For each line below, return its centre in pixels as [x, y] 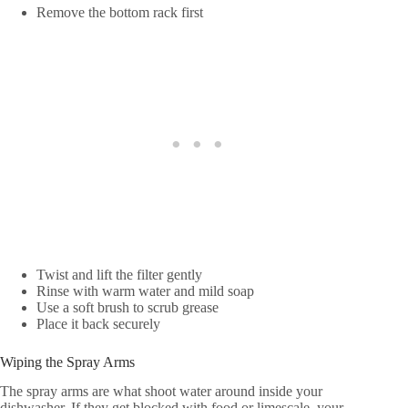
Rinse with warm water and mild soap [145, 291]
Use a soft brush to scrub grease [127, 307]
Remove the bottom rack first [120, 12]
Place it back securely [98, 323]
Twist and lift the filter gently [119, 274]
